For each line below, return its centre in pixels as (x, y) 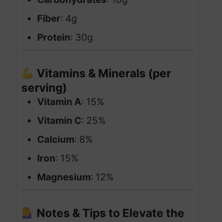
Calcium (56, 140)
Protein (54, 38)
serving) (44, 88)
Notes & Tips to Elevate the (109, 213)
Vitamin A (59, 102)
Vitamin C (59, 121)
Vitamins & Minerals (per (102, 74)
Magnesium (64, 177)
